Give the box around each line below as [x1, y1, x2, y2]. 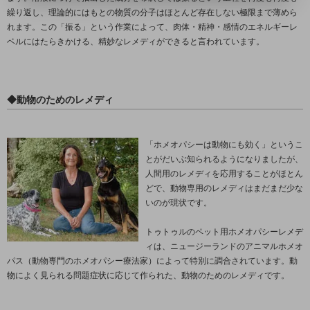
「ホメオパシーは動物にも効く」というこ [145, 139, 303, 149]
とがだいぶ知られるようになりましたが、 [145, 154, 303, 164]
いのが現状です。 [145, 197, 212, 208]
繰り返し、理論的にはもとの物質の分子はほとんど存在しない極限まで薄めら [7, 8, 298, 18]
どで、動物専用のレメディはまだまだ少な [145, 183, 303, 193]
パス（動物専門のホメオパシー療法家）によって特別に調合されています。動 [7, 255, 298, 266]
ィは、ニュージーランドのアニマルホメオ [145, 241, 303, 251]
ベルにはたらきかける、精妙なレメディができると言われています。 [7, 37, 264, 47]
